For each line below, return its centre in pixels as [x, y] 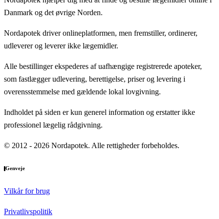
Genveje [15, 168]
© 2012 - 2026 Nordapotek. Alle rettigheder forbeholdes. [92, 146]
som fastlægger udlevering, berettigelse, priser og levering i [95, 79]
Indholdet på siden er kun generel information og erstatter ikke [99, 112]
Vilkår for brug [27, 191]
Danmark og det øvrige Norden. [53, 13]
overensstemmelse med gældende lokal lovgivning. [82, 92]
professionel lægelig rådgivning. [53, 125]
